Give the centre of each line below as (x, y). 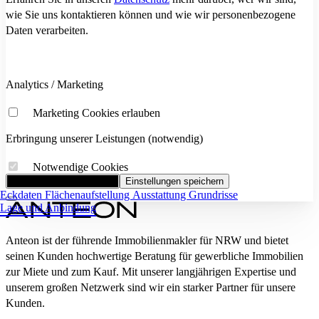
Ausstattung (161, 194)
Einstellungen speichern (174, 181)
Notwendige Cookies (80, 167)
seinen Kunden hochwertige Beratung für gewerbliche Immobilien (155, 256)
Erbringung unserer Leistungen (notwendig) (104, 138)
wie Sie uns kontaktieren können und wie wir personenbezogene (151, 14)
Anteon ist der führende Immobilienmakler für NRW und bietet (147, 240)
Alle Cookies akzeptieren (63, 181)
